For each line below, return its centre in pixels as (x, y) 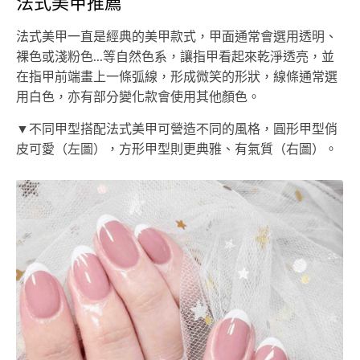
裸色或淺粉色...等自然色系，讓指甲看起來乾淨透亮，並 (175, 57)
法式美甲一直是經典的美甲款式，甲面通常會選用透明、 (177, 37)
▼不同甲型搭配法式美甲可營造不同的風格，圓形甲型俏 (177, 129)
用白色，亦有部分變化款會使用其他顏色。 (138, 97)
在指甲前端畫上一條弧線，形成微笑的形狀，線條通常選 (177, 77)
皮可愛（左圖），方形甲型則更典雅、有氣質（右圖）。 (177, 149)
